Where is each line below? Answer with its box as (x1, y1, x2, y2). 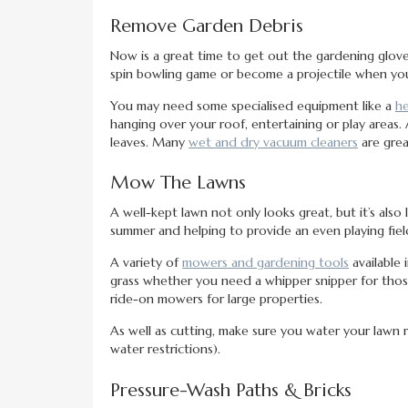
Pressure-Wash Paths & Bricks (110, 379, 352, 403)
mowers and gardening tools (182, 254, 349, 271)
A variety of (110, 254, 182, 271)
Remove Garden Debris (110, 15, 303, 38)
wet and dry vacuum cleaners (189, 134, 358, 151)
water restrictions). (110, 341, 220, 358)
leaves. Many (110, 134, 189, 151)
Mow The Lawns (110, 171, 246, 195)
